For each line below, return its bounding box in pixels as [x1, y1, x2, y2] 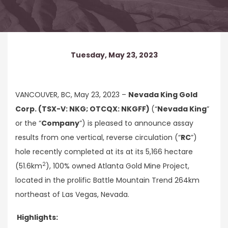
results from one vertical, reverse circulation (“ [15, 132, 181, 142]
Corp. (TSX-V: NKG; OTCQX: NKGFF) [15, 103, 151, 114]
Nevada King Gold [128, 89, 197, 100]
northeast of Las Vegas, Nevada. [15, 189, 129, 199]
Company [41, 118, 79, 128]
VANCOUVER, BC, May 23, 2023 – [15, 89, 128, 100]
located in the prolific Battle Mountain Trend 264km [15, 175, 199, 185]
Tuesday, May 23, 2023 [70, 50, 158, 61]
